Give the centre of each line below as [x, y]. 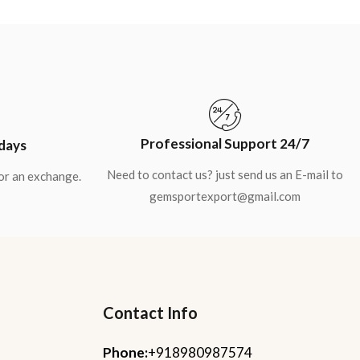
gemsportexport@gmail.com [225, 196]
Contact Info [150, 312]
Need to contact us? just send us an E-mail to [225, 174]
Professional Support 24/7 [225, 143]
